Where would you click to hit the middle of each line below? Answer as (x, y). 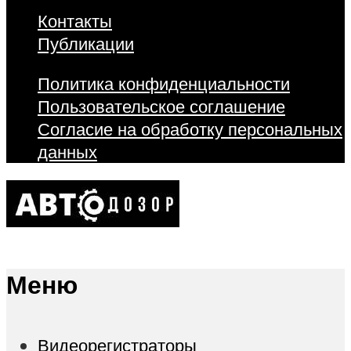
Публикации (86, 43)
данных (67, 152)
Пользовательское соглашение (161, 107)
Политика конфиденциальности (164, 84)
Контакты (75, 20)
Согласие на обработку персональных (190, 129)
